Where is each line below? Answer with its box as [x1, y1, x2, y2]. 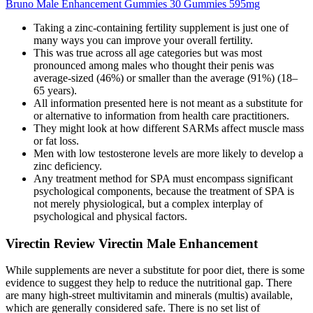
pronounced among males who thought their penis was [34, 59, 274, 71]
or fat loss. [34, 134, 79, 147]
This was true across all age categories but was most [34, 46, 262, 59]
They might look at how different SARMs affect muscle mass [34, 122, 304, 134]
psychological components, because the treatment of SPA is [34, 184, 294, 197]
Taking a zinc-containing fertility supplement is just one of [34, 21, 289, 34]
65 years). [34, 84, 77, 96]
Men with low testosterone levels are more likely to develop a [34, 147, 303, 159]
